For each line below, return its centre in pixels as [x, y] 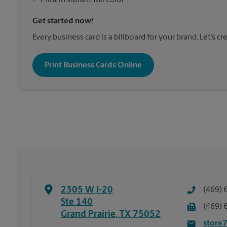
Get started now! [63, 21]
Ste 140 [77, 202]
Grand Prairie [88, 215]
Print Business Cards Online [93, 65]
